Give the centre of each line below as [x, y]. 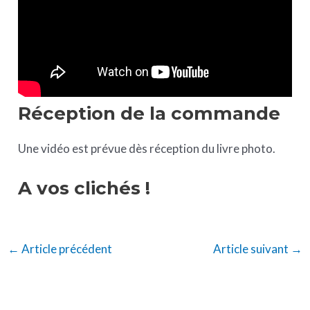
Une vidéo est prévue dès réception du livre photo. [147, 148]
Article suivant [252, 248]
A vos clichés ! [84, 188]
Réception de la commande [149, 113]
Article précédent [66, 248]
